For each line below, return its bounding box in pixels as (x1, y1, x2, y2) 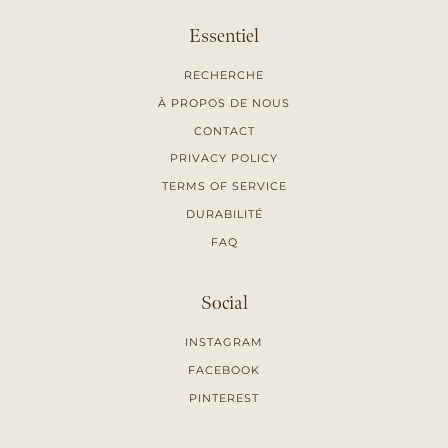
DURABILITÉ (185, 206, 263, 221)
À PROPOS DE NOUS (158, 95, 290, 110)
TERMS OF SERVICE (161, 179, 287, 194)
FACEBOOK (188, 363, 260, 378)
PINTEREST (189, 390, 259, 405)
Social (200, 291, 248, 316)
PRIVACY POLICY (170, 151, 278, 166)
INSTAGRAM (185, 335, 263, 350)
